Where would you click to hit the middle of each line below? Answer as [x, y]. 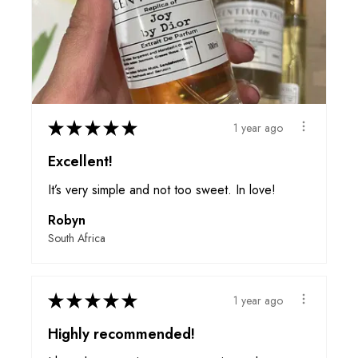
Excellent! [80, 162]
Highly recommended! [121, 334]
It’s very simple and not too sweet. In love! [162, 190]
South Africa [77, 239]
